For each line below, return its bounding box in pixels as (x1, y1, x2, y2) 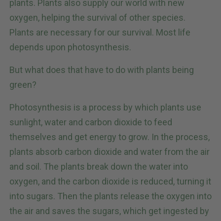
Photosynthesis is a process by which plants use (9, 102, 201, 113)
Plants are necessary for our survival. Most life (9, 27, 190, 38)
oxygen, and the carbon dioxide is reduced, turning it (9, 176, 211, 187)
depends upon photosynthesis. (9, 42, 131, 53)
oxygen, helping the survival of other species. (9, 12, 185, 23)
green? (9, 79, 37, 90)
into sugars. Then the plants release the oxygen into (9, 191, 212, 202)
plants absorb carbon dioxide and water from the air (9, 147, 210, 157)
